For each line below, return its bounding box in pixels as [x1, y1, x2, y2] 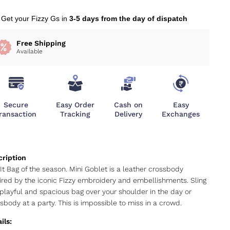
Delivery [114, 109, 142, 118]
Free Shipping [16, 39, 66, 47]
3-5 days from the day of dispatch [69, 14, 187, 23]
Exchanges [162, 109, 200, 118]
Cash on [113, 100, 143, 109]
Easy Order [56, 100, 95, 109]
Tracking [60, 109, 91, 118]
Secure [3, 100, 28, 109]
